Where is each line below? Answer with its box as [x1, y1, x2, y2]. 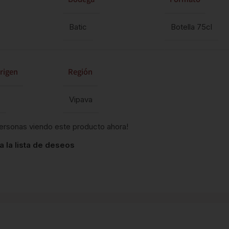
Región [67, 66, 93, 78]
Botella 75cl [171, 22, 213, 32]
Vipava [68, 95, 93, 104]
